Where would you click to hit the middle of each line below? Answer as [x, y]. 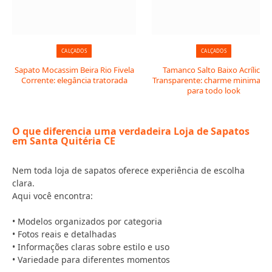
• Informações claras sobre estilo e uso [91, 247]
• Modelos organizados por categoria [87, 221]
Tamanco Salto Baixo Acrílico [214, 70]
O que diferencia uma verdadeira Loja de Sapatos [131, 131]
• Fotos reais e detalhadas [64, 234]
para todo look [214, 90]
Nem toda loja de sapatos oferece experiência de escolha [128, 170]
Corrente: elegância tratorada [74, 80]
